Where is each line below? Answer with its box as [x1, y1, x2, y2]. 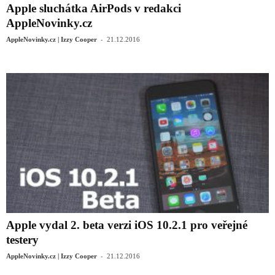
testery [6, 233, 39, 247]
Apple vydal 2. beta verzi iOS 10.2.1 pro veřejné [6, 219, 247, 232]
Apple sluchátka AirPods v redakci [6, 2, 181, 15]
